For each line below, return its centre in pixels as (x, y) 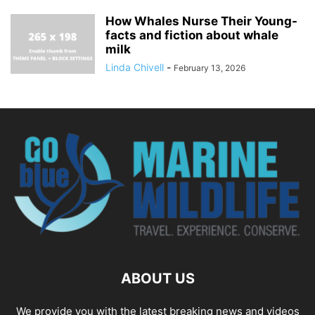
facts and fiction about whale (192, 36)
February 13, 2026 (210, 68)
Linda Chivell (135, 67)
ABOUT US (157, 279)
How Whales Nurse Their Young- (201, 21)
